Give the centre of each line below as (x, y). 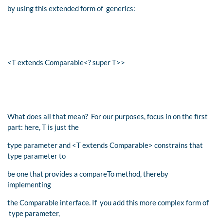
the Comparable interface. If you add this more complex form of (108, 202)
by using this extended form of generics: (71, 8)
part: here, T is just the (43, 127)
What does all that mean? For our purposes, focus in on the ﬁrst (108, 116)
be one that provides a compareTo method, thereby (88, 173)
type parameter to (36, 155)
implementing (29, 184)
